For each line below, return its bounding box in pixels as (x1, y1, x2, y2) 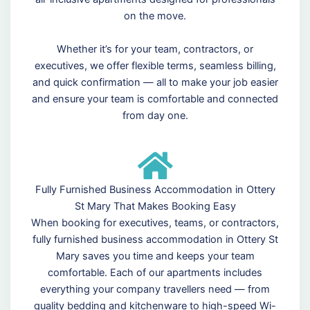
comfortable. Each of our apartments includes (48, 266, 262, 279)
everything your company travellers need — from (40, 282, 270, 295)
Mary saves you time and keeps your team (55, 249, 255, 262)
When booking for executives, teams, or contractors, (31, 216, 279, 229)
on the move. (124, 9, 186, 22)
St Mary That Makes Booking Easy (74, 199, 236, 212)
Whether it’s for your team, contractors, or (57, 42, 253, 55)
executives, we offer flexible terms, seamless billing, (34, 59, 276, 72)
